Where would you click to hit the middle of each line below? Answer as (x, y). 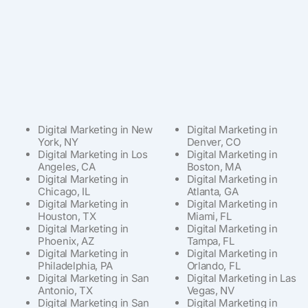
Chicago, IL (64, 191)
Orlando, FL (213, 265)
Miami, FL (209, 216)
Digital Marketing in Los (93, 154)
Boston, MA (214, 166)
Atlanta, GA (212, 191)
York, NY (58, 142)
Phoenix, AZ (66, 241)
